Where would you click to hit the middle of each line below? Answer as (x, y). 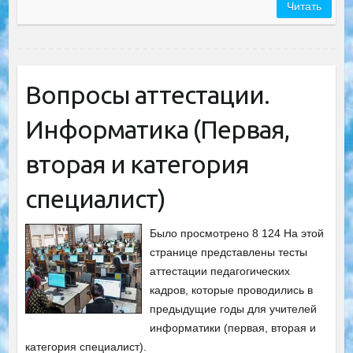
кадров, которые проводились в (232, 290)
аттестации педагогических (220, 271)
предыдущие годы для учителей (234, 309)
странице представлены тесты (229, 252)
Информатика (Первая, (157, 129)
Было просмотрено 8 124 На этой (237, 233)
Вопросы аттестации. (147, 95)
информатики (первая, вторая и (233, 328)
